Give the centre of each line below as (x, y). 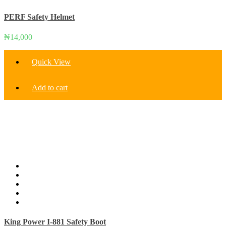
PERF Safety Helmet (39, 17)
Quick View (51, 62)
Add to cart (50, 87)
